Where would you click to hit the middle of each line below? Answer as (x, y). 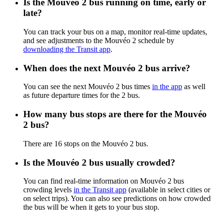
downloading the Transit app (67, 49)
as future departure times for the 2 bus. (82, 95)
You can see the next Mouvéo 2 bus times (88, 87)
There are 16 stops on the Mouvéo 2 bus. (86, 143)
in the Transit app (100, 190)
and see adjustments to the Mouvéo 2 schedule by (99, 40)
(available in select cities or (168, 190)
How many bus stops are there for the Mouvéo (115, 114)
